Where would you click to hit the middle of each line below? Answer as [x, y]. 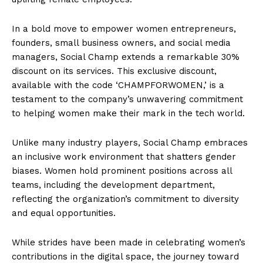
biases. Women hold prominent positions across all [122, 171]
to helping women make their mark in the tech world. [128, 113]
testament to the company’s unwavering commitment [127, 99]
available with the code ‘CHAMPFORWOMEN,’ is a [118, 85]
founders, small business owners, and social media [121, 43]
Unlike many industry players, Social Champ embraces [130, 142]
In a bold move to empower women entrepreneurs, [124, 28]
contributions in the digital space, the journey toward [125, 256]
